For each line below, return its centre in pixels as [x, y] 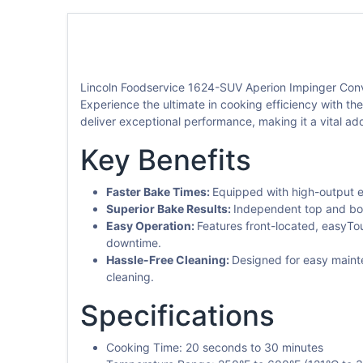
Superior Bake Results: [169, 209]
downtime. [133, 243]
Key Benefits [165, 160]
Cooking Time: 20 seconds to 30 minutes [214, 348]
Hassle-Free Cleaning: [169, 260]
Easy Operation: [151, 226]
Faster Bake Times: [159, 192]
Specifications [177, 316]
